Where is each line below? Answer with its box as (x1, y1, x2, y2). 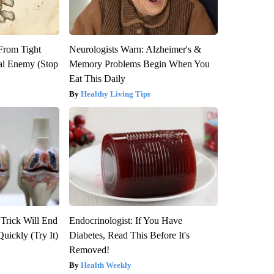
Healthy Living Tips (80, 89, 150, 98)
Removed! (68, 244, 109, 255)
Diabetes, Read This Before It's (68, 229, 190, 240)
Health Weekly (80, 260, 131, 270)
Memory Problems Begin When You (68, 58, 210, 69)
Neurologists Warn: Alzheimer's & (68, 43, 201, 54)
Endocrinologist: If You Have (68, 215, 182, 226)
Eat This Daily (68, 73, 125, 84)
